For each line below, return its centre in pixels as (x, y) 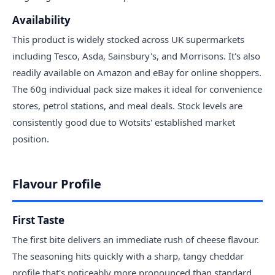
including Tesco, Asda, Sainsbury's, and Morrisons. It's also (136, 56)
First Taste (38, 220)
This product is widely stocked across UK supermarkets (128, 39)
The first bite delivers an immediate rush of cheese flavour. (136, 239)
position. (31, 138)
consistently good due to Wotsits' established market (124, 122)
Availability (41, 20)
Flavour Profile (57, 184)
